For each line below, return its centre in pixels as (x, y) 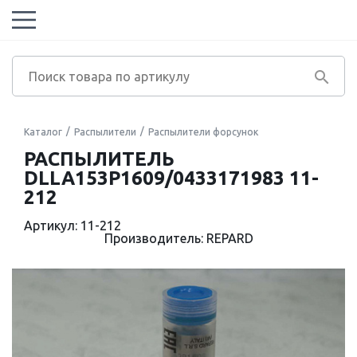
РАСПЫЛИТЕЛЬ (99, 159)
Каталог (43, 132)
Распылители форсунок (203, 132)
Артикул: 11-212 (73, 226)
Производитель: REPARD (178, 238)
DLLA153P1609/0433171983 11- (171, 178)
